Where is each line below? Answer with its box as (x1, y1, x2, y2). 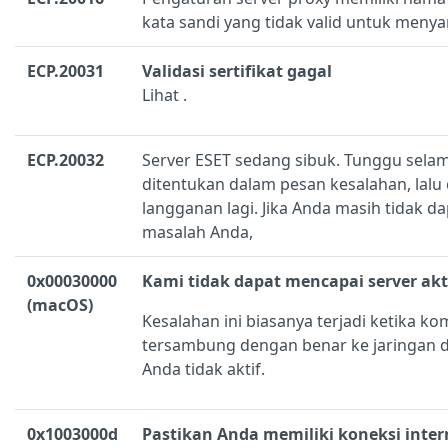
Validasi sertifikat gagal (142, 60, 332, 83)
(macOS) (27, 294, 93, 317)
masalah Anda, (142, 221, 253, 244)
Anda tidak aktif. (142, 358, 265, 381)
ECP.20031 (27, 60, 104, 83)
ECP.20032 (27, 149, 104, 172)
